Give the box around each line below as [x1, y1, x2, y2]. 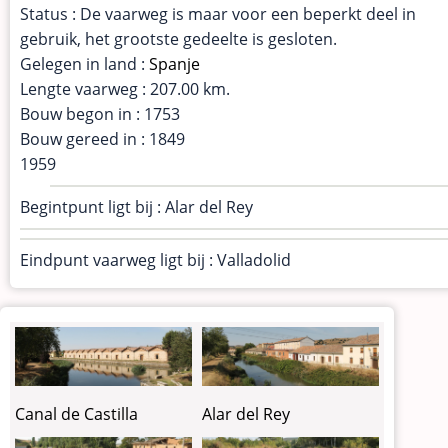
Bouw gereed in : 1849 [20, 128, 185, 151]
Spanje [149, 53, 200, 76]
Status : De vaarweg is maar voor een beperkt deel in [20, 3, 416, 26]
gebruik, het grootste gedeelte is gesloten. [20, 28, 337, 51]
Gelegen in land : [20, 53, 149, 76]
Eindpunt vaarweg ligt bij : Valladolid [20, 249, 291, 272]
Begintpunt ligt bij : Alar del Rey [20, 196, 253, 219]
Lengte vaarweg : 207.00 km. [20, 78, 230, 101]
